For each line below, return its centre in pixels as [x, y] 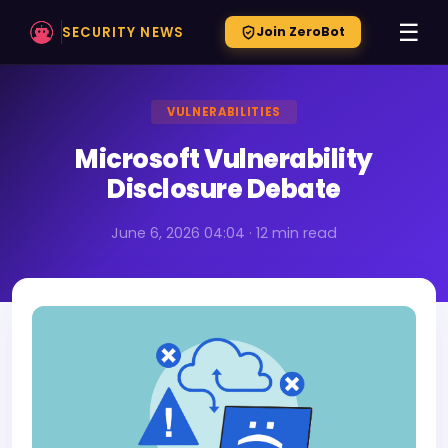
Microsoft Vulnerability [224, 159]
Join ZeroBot [300, 31]
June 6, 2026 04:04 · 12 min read [224, 233]
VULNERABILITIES [224, 112]
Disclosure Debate [224, 189]
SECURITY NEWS [123, 32]
